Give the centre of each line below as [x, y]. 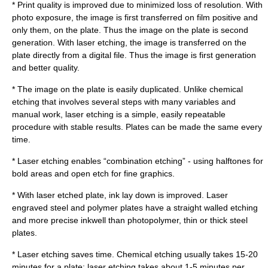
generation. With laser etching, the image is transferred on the [129, 42]
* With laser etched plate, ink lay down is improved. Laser [120, 195]
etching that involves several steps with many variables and [124, 102]
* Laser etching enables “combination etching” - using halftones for [138, 161]
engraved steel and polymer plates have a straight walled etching [135, 208]
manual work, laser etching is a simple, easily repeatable [119, 114]
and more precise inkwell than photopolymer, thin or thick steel [130, 220]
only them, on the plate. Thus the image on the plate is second [130, 30]
